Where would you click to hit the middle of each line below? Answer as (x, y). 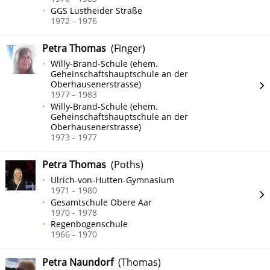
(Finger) (126, 49)
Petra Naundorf (78, 262)
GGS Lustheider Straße (97, 11)
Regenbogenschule (89, 224)
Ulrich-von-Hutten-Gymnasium (113, 180)
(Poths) (125, 165)
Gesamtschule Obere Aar (102, 202)
